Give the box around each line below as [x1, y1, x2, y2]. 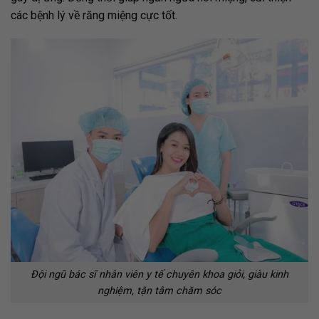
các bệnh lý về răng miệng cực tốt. [11, 8, 180, 22]
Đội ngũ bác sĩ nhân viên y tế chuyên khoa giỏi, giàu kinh [31, 268, 288, 281]
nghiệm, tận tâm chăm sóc [98, 284, 221, 297]
